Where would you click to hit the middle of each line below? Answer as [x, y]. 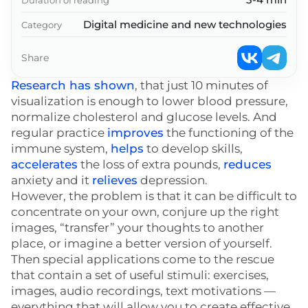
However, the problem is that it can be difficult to [154, 196]
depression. [173, 180]
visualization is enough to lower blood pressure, [150, 101]
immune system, [61, 148]
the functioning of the [229, 133]
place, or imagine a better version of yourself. [142, 243]
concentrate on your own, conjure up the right [145, 212]
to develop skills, [193, 148]
